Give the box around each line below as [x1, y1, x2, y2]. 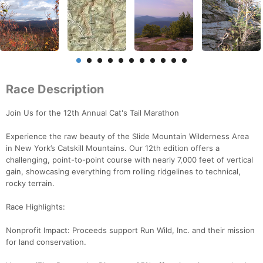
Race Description [6, 82, 104, 97]
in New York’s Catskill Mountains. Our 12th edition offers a [6, 143, 220, 153]
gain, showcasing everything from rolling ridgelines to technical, [6, 167, 241, 177]
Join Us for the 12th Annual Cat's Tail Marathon [6, 108, 179, 118]
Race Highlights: [6, 202, 65, 212]
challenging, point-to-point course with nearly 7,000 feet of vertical [6, 155, 253, 165]
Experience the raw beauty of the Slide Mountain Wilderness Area [6, 131, 249, 141]
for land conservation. [6, 237, 86, 247]
